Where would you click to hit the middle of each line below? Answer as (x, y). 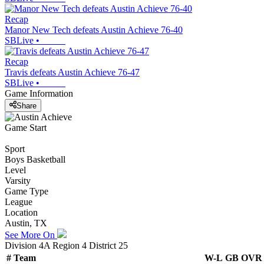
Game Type (27, 191)
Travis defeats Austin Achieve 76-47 (72, 72)
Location (21, 212)
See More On (31, 235)
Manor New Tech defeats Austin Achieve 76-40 (94, 30)
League (19, 202)
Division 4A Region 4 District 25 (66, 245)
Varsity (18, 180)
